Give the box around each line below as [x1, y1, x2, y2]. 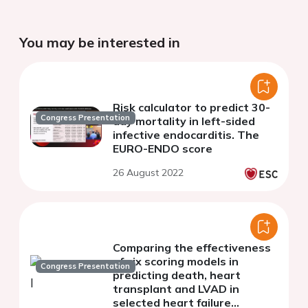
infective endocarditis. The [113, 128, 259, 142]
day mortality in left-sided [113, 114, 255, 129]
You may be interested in [19, 34, 180, 52]
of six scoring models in [113, 254, 239, 269]
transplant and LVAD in [113, 282, 239, 296]
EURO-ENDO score [113, 142, 212, 156]
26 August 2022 [113, 166, 184, 179]
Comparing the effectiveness [113, 241, 271, 255]
